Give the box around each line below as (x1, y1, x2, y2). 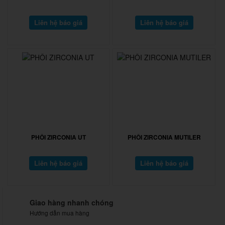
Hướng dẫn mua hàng (30, 208, 89, 217)
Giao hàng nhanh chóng (30, 197, 114, 207)
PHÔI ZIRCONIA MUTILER (127, 132, 201, 142)
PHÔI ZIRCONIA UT (31, 132, 86, 142)
